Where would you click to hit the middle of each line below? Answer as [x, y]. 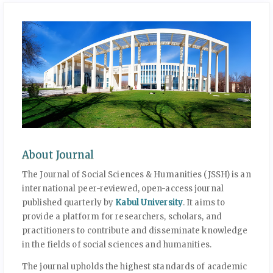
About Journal [58, 155]
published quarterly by [69, 202]
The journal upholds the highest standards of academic [135, 266]
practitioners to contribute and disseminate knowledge [135, 230]
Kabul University [149, 202]
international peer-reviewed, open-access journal [123, 188]
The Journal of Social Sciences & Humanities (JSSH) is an [136, 174]
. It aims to [204, 202]
